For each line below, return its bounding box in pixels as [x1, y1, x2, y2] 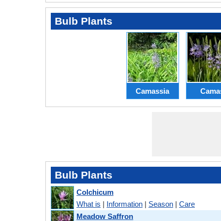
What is [76, 199, 101, 208]
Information [107, 199, 143, 208]
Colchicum [76, 187, 113, 196]
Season [148, 199, 173, 208]
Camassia [136, 86, 169, 95]
